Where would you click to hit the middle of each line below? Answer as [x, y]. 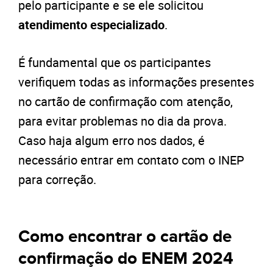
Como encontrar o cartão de [125, 237]
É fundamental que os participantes [115, 62]
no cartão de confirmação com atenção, [126, 101]
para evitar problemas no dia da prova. [122, 121]
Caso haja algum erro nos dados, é [112, 140]
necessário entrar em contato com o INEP [131, 160]
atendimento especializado [91, 24]
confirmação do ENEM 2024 [126, 259]
